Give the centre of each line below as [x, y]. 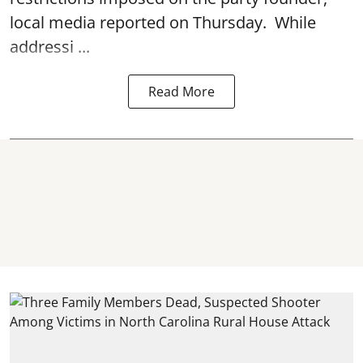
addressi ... [50, 47]
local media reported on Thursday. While [163, 22]
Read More [181, 92]
